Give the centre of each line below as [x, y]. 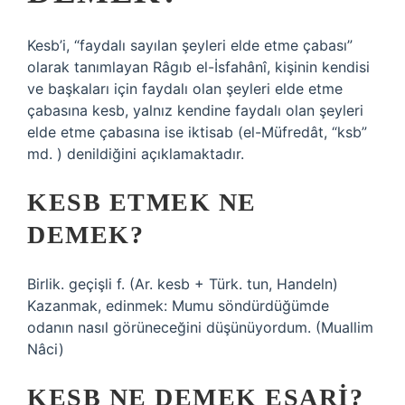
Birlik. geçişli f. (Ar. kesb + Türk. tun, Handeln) [183, 284]
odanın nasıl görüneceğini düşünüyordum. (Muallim [200, 327]
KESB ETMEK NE [142, 202]
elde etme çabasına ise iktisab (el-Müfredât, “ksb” [197, 132]
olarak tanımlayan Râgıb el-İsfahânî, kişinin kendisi [198, 67]
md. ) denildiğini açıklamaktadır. [136, 154]
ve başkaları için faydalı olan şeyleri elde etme [185, 89]
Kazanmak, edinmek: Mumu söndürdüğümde [178, 306]
